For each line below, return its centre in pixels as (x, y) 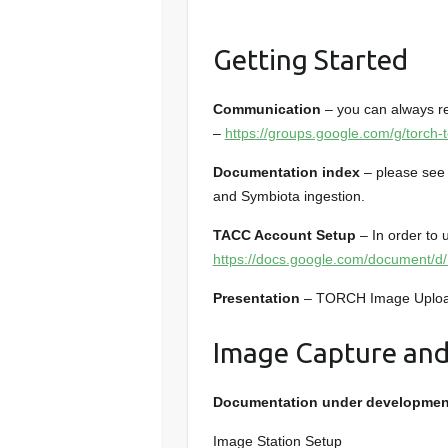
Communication (266, 108)
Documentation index (286, 171)
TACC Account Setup (284, 234)
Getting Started (310, 59)
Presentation (256, 297)
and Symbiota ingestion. (288, 195)
